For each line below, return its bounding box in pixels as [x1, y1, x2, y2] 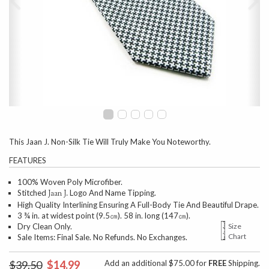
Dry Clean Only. [17, 222, 72, 231]
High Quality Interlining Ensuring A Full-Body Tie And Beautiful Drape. [17, 200, 259, 210]
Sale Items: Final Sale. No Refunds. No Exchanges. [17, 232, 187, 242]
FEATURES [9, 156, 46, 165]
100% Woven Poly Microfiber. [17, 177, 122, 187]
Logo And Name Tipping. [68, 188, 156, 198]
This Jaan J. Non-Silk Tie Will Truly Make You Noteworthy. [9, 137, 211, 147]
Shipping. [226, 258, 260, 268]
